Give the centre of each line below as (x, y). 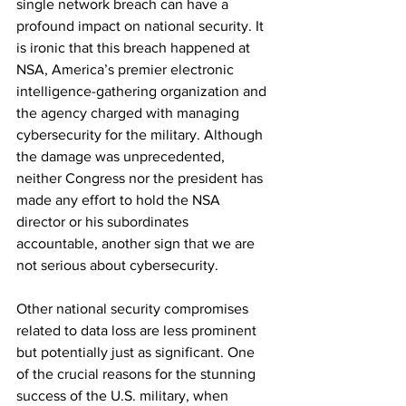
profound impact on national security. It (142, 25)
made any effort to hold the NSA (120, 199)
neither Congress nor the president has (141, 178)
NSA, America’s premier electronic (127, 69)
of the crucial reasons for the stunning (138, 373)
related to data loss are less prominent (138, 330)
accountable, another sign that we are (137, 243)
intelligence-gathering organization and (143, 91)
